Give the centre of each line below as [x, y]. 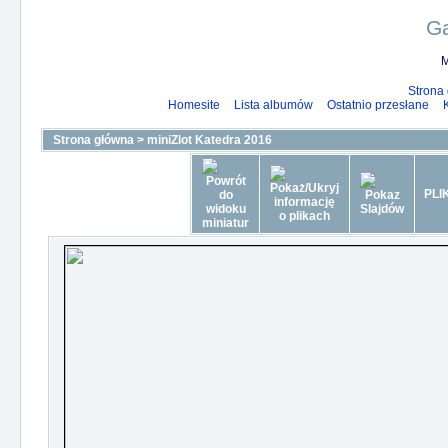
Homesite [194, 105]
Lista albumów [273, 105]
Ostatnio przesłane [378, 105]
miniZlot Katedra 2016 [209, 140]
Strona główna [93, 140]
